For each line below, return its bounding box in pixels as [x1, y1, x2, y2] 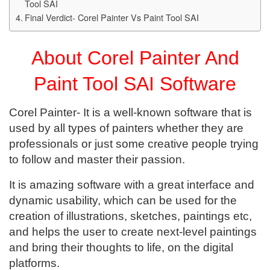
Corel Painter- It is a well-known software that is [9, 106, 252, 119]
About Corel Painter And [31, 46, 239, 69]
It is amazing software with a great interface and [9, 178, 254, 192]
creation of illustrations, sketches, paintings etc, [9, 210, 252, 223]
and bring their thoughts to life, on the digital [9, 241, 233, 254]
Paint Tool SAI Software [34, 72, 236, 95]
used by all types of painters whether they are [9, 122, 243, 135]
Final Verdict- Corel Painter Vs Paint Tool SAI [24, 10, 199, 24]
